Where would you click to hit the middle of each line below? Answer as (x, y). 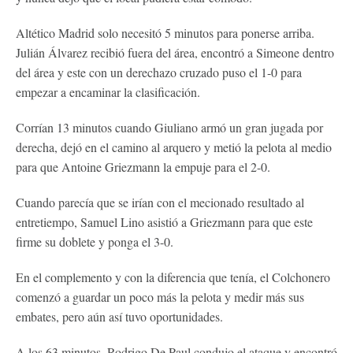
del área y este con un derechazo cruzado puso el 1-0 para (159, 72)
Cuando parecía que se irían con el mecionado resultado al (160, 202)
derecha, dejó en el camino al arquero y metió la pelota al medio (174, 147)
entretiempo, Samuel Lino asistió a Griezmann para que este (164, 221)
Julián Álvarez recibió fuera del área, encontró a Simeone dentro (175, 52)
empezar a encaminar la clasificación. (108, 91)
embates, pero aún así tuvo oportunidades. (119, 316)
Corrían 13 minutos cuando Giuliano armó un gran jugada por (169, 127)
